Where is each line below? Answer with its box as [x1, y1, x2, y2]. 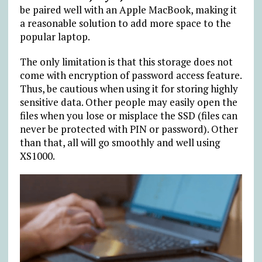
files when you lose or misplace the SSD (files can [19, 108, 237, 122]
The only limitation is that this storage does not [19, 54, 233, 68]
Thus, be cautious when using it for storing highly [19, 81, 238, 95]
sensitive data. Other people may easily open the [19, 95, 237, 109]
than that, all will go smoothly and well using [19, 135, 220, 149]
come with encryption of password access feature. [19, 68, 242, 82]
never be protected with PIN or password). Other [19, 122, 238, 136]
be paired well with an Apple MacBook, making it [19, 2, 237, 16]
